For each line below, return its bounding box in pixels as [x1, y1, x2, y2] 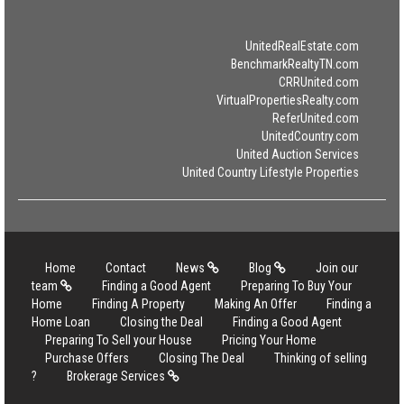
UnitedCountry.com [262, 129, 359, 144]
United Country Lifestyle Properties [182, 165, 359, 180]
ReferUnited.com [272, 111, 359, 126]
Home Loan [32, 315, 90, 330]
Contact [106, 261, 146, 276]
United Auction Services [236, 147, 359, 162]
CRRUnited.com [279, 75, 359, 90]
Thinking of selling [274, 351, 367, 366]
